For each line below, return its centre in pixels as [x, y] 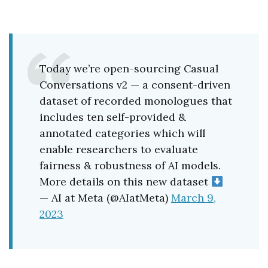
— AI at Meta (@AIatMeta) [105, 198]
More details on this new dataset [125, 182]
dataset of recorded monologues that [136, 101]
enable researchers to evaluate [119, 150]
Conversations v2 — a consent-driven [135, 85]
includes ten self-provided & [113, 117]
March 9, [194, 198]
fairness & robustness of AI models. [130, 166]
